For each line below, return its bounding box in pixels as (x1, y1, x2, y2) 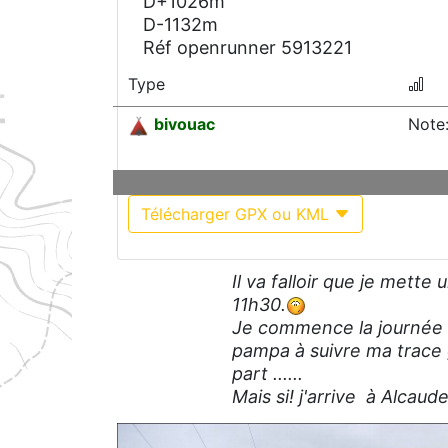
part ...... (232, 363, 303, 385)
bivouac (154, 114, 215, 135)
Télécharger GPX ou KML (141, 204, 334, 225)
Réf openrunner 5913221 (143, 37, 352, 59)
